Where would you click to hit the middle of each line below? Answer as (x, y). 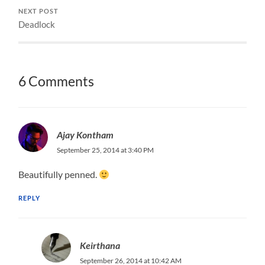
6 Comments (56, 81)
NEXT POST (39, 11)
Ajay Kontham (85, 134)
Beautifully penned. (59, 174)
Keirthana (100, 245)
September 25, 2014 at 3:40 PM (106, 150)
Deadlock (37, 24)
